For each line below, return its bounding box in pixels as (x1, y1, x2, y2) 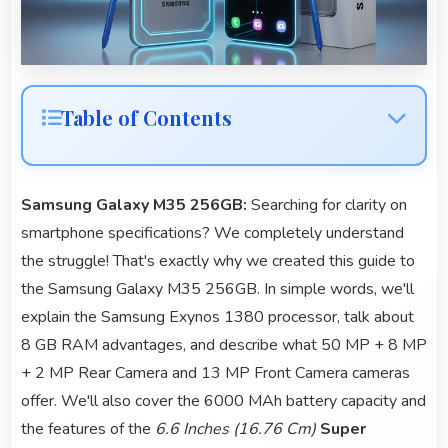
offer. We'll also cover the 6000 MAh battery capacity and (21, 389, 426, 412)
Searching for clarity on (251, 193, 407, 216)
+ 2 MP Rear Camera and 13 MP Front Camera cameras (21, 361, 410, 384)
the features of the (21, 417, 155, 440)
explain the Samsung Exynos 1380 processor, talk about (21, 305, 414, 328)
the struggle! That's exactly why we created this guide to (21, 249, 415, 272)
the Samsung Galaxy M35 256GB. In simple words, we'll (21, 277, 414, 300)
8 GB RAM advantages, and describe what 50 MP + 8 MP (21, 333, 427, 356)
